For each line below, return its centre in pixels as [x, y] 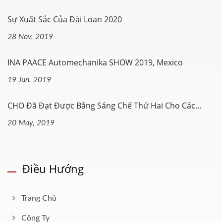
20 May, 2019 [31, 123]
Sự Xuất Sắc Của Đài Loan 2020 [65, 19]
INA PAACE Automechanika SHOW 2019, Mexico [95, 62]
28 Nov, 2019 [30, 37]
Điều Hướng [53, 168]
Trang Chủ [39, 198]
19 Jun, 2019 [29, 80]
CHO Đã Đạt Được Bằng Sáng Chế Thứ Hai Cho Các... [104, 106]
